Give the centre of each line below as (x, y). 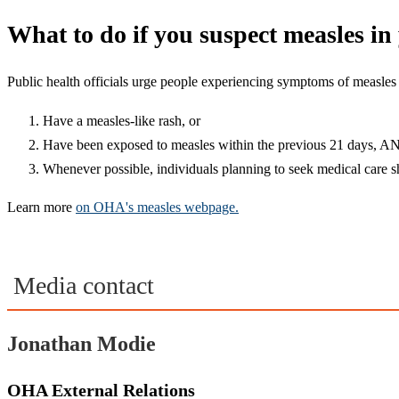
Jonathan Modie (81, 343)
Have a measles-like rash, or (122, 121)
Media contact (81, 285)
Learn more (41, 208)
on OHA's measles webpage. (157, 208)
